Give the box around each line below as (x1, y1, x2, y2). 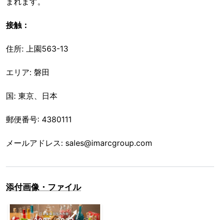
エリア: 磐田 (6, 67, 50, 78)
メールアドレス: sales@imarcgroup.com (6, 138, 152, 148)
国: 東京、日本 (6, 91, 57, 101)
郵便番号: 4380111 (6, 114, 72, 125)
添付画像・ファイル (6, 182, 81, 192)
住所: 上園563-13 (6, 44, 68, 54)
